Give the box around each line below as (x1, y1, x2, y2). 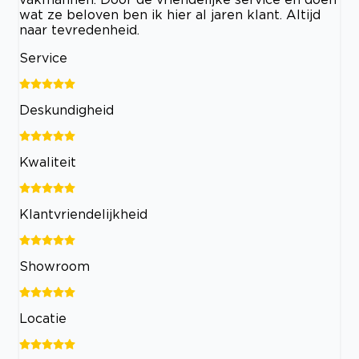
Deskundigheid (19, 102, 114, 117)
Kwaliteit (19, 154, 76, 169)
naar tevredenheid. (19, 22, 139, 37)
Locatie (19, 310, 67, 325)
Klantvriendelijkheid (19, 206, 147, 221)
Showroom (19, 258, 90, 273)
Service (19, 50, 67, 65)
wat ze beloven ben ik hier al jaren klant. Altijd (19, 6, 321, 22)
